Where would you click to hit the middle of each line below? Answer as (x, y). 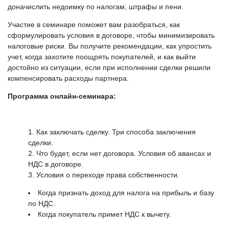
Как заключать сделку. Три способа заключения (116, 132)
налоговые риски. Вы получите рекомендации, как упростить (110, 46)
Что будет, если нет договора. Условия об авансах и (124, 154)
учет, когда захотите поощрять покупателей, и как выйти (102, 57)
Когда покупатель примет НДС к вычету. (105, 214)
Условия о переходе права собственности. (108, 175)
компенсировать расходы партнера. (68, 78)
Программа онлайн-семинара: (62, 96)
